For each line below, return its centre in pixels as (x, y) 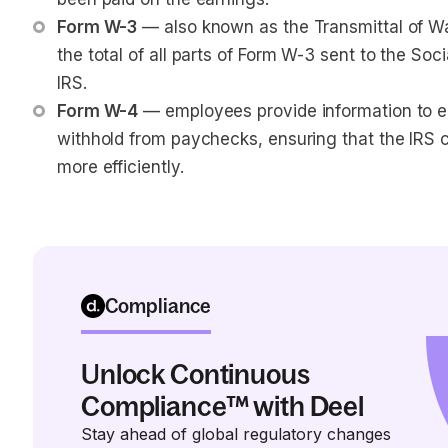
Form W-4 (98, 111)
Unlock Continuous (195, 374)
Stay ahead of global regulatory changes (236, 434)
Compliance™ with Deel (223, 406)
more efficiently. (120, 167)
